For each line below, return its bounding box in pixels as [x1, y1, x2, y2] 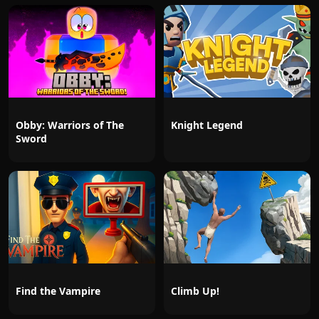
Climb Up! [171, 284, 219, 298]
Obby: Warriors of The [16, 118, 124, 132]
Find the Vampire [16, 284, 100, 298]
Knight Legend [171, 118, 243, 132]
